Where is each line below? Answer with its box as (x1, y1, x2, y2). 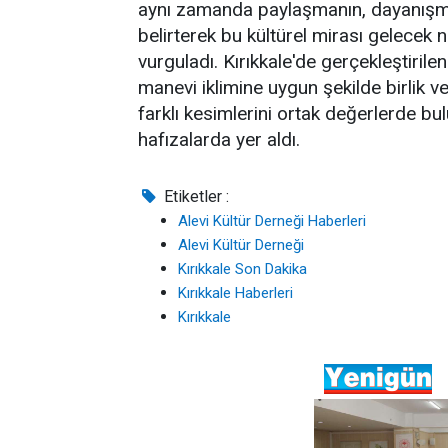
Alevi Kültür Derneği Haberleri (178, 211, 366, 230)
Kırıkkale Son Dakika (178, 259, 307, 278)
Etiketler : (160, 186, 230, 206)
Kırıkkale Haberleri (178, 283, 293, 302)
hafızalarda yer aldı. (138, 127, 300, 151)
